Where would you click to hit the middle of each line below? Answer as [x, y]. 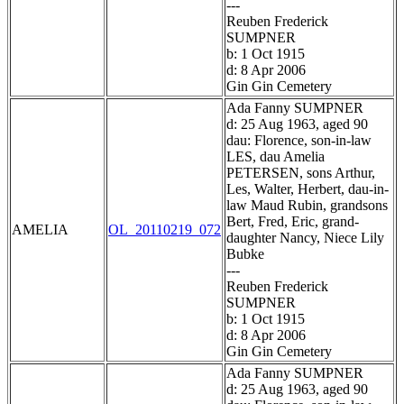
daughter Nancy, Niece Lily [305, 238]
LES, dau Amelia [275, 157]
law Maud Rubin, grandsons [307, 206]
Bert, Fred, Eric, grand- [293, 222]
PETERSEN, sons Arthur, [301, 173]
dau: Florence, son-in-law [299, 141]
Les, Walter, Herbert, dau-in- [308, 189]
